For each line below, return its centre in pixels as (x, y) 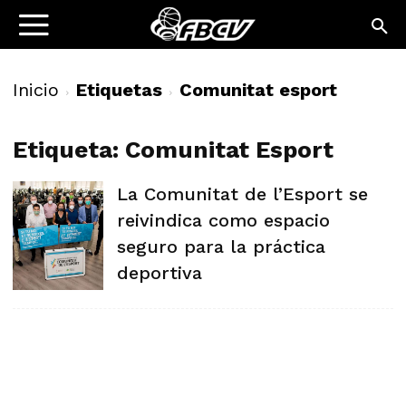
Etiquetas (119, 90)
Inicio (36, 90)
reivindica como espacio (223, 220)
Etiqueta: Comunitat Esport (173, 150)
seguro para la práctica (221, 246)
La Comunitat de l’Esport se (242, 194)
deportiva (159, 273)
